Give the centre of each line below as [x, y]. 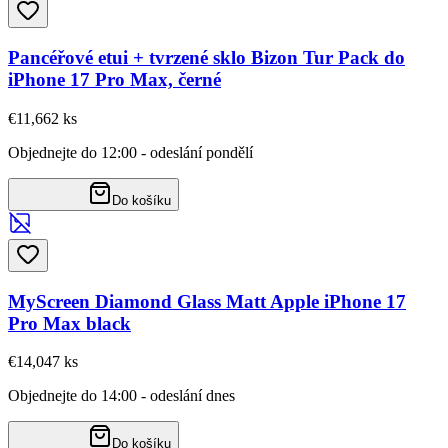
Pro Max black [69, 323]
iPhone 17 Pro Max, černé [114, 80]
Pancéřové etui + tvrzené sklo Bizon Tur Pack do [206, 58]
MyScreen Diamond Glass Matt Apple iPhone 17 [207, 301]
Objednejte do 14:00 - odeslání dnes [121, 396]
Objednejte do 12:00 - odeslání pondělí [130, 152]
